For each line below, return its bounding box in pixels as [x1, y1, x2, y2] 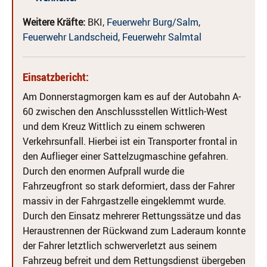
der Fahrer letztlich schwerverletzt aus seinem [23, 239, 217, 252]
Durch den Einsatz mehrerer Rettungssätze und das [23, 209, 241, 222]
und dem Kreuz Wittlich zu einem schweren [23, 120, 205, 133]
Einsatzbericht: [23, 69, 89, 85]
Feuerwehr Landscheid [23, 30, 118, 44]
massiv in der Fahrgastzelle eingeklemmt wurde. [23, 194, 226, 207]
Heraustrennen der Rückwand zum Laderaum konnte [23, 224, 246, 237]
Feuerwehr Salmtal [122, 30, 201, 44]
